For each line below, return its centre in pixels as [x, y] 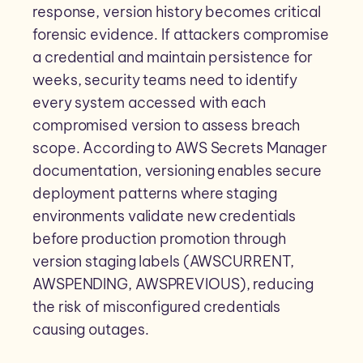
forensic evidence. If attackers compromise [181, 35]
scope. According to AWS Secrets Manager [180, 148]
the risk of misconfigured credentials [157, 307]
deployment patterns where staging [155, 194]
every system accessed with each [149, 103]
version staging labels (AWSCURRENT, [163, 262]
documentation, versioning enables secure [177, 171]
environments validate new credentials [164, 216]
